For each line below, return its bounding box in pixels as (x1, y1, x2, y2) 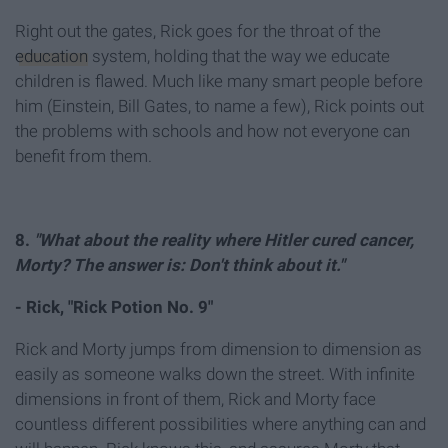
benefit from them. (15, 146, 152, 167)
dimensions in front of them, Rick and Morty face (15, 389, 376, 410)
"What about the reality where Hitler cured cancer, (34, 230, 414, 251)
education (15, 46, 88, 67)
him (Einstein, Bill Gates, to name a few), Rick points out (15, 96, 424, 117)
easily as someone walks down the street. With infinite (15, 364, 415, 385)
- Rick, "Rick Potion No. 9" (15, 297, 213, 318)
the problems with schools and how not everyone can (15, 121, 410, 142)
